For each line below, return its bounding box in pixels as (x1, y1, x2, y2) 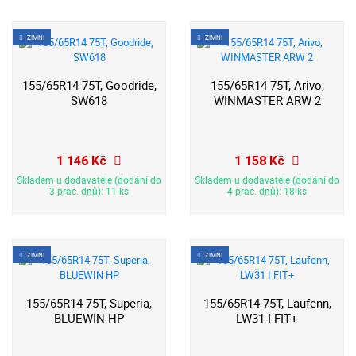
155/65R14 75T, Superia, (26, 296, 152, 311)
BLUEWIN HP (54, 311, 124, 327)
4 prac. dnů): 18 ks (227, 184, 307, 198)
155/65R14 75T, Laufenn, (203, 296, 331, 311)
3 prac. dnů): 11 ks (49, 184, 129, 198)
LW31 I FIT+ (236, 311, 298, 327)
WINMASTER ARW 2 (213, 93, 321, 109)
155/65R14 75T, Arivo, (210, 78, 324, 94)
